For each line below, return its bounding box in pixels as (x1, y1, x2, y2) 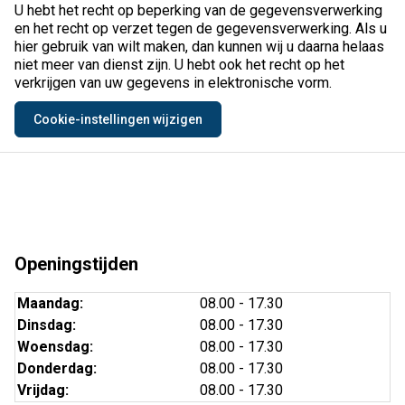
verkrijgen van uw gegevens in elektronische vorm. (14, 74, 332, 92)
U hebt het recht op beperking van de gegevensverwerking (14, 2, 382, 20)
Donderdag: (16, 360, 97, 378)
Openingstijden (14, 253, 138, 276)
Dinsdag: (16, 316, 76, 334)
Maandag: (16, 295, 83, 313)
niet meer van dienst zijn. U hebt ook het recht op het (14, 56, 344, 74)
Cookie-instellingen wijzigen (33, 112, 202, 127)
